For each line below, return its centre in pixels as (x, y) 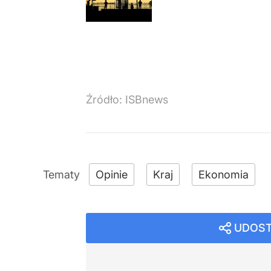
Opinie (112, 174)
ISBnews (147, 99)
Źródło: (106, 99)
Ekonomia (224, 174)
